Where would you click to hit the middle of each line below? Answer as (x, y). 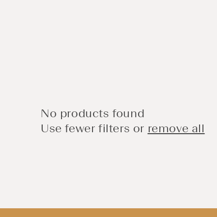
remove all (176, 128)
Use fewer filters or (94, 128)
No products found (93, 113)
